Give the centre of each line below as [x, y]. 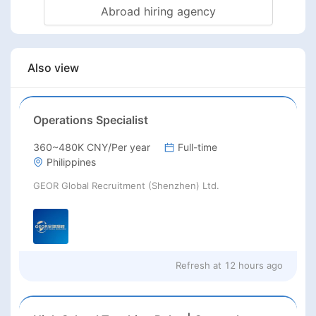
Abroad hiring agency [158, 11]
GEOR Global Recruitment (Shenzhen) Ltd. [126, 186]
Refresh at [199, 266]
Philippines [71, 162]
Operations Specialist [91, 120]
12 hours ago [254, 266]
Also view [53, 68]
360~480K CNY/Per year [92, 147]
